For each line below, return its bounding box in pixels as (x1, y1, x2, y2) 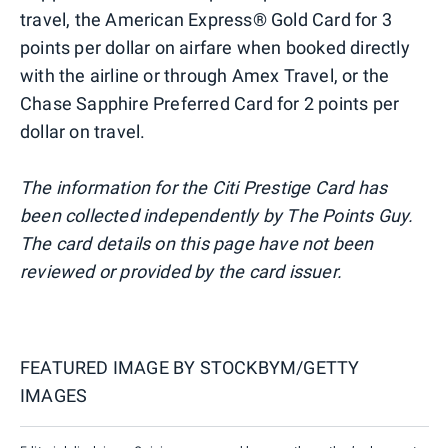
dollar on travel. (20, 121, 146, 143)
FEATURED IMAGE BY (20, 357, 200, 379)
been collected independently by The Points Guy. (20, 205, 414, 227)
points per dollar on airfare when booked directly (20, 37, 410, 59)
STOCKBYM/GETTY (199, 357, 360, 379)
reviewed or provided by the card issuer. (20, 261, 343, 283)
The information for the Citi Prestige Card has (20, 177, 388, 199)
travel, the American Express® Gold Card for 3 (20, 9, 393, 31)
